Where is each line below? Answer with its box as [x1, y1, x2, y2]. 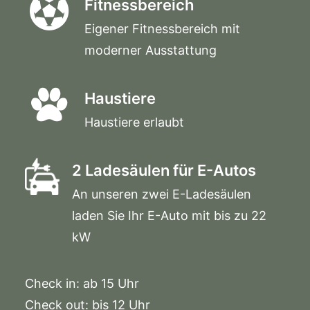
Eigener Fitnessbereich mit [84, 21, 240, 36]
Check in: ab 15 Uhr [25, 276, 139, 291]
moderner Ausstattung [84, 43, 217, 57]
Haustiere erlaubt [84, 115, 184, 129]
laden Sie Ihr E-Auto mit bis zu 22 [72, 208, 266, 223]
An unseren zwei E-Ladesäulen [72, 187, 251, 201]
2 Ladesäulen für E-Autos [72, 161, 256, 179]
